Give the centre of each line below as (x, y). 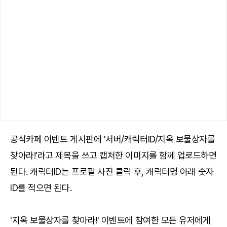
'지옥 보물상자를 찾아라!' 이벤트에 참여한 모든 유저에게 (110, 220)
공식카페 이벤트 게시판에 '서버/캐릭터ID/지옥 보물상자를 (113, 139)
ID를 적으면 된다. (41, 187)
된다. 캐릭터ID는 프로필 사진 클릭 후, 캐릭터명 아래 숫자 (112, 171)
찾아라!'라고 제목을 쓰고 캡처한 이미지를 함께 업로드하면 (113, 155)
